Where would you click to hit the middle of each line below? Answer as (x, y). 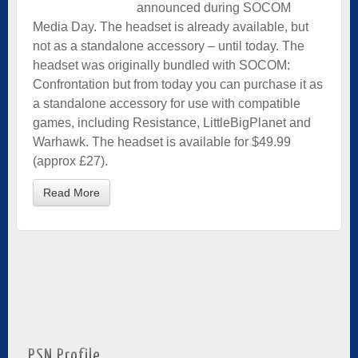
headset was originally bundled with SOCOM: (161, 65)
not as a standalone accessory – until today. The (169, 46)
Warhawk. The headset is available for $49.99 (162, 141)
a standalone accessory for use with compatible (167, 103)
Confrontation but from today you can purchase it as (178, 84)
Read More (72, 192)
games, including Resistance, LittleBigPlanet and (172, 122)
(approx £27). (70, 161)
